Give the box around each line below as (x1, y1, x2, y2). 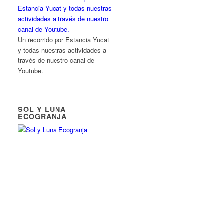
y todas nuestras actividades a (18, 45, 107, 55)
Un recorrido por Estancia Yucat (18, 35, 110, 44)
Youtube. (18, 66, 44, 75)
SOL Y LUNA (18, 104, 66, 114)
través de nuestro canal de (18, 55, 95, 65)
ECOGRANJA (18, 111, 67, 121)
